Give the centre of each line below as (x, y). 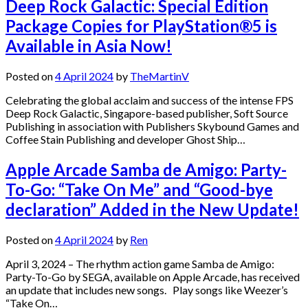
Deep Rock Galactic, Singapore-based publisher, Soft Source (147, 113)
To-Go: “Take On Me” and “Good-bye (139, 189)
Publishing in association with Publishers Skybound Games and (152, 126)
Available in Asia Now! (89, 45)
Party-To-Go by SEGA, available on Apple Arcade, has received (153, 276)
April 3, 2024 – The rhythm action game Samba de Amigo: (140, 263)
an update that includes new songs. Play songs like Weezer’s (147, 289)
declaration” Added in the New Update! (152, 209)
